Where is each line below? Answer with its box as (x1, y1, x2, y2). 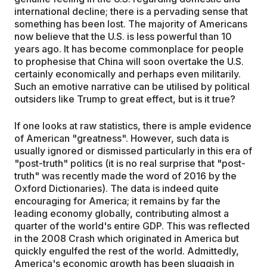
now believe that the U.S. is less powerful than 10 (14, 30, 232, 42)
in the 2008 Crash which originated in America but (14, 232, 239, 244)
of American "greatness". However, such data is (14, 132, 229, 144)
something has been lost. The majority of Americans (14, 18, 247, 30)
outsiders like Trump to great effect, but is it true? (14, 93, 235, 105)
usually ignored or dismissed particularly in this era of (14, 145, 252, 157)
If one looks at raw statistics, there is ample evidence (14, 120, 252, 132)
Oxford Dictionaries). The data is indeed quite (14, 182, 219, 194)
